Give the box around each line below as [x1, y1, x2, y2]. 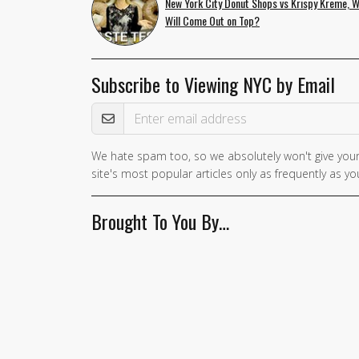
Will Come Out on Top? [165, 11, 260, 29]
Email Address [91, 93, 171, 111]
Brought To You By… [91, 206, 229, 236]
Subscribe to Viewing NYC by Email [91, 69, 335, 99]
